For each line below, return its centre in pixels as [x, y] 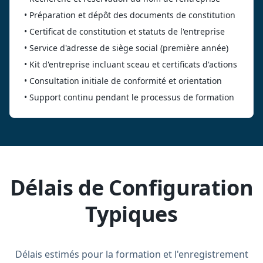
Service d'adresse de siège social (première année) [129, 48]
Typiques [131, 214]
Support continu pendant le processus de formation [132, 97]
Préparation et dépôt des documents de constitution [132, 15]
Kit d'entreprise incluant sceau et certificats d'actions [133, 64]
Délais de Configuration [131, 188]
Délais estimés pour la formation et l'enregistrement [131, 254]
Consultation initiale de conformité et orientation [126, 81]
